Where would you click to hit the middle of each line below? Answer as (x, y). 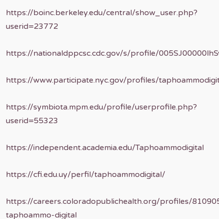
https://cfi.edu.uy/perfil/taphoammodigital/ (86, 175)
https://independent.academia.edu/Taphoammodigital (105, 148)
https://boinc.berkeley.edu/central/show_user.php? (102, 13)
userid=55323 (32, 121)
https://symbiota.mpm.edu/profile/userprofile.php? (101, 107)
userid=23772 (32, 26)
